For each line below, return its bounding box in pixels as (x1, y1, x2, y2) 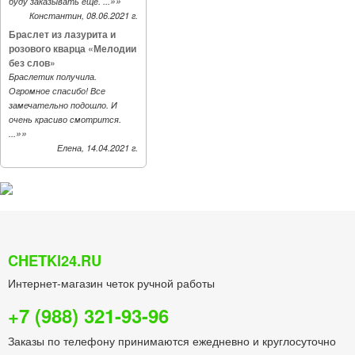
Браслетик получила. (9, 71, 97, 82)
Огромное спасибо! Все (9, 85, 105, 97)
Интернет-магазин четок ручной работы (8, 275, 215, 291)
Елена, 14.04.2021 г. (57, 142, 138, 154)
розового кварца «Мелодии (9, 41, 136, 55)
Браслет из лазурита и (9, 27, 116, 41)
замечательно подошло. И (9, 99, 117, 111)
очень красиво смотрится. (9, 113, 121, 125)
